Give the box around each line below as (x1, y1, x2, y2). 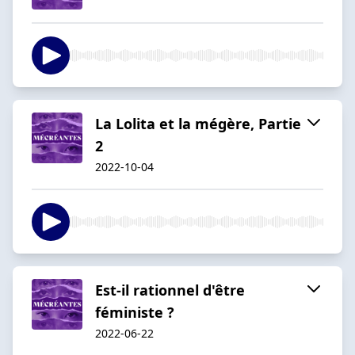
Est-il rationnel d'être (95, 280, 245, 300)
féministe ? (95, 302, 174, 322)
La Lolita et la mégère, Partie (95, 113, 301, 133)
